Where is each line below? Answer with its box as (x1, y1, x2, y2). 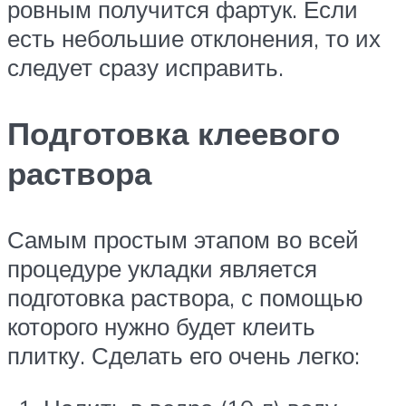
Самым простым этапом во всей (7, 225, 359, 255)
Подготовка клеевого (7, 113, 340, 154)
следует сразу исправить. (7, 52, 284, 82)
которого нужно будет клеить (7, 312, 315, 342)
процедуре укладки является (7, 254, 317, 284)
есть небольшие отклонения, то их (7, 23, 381, 53)
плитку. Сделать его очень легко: (7, 341, 360, 371)
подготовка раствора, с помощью (7, 283, 363, 313)
